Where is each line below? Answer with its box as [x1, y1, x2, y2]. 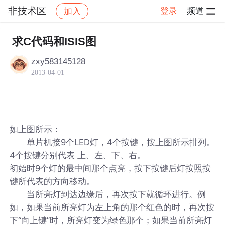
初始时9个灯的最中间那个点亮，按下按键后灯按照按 [10, 163, 211, 173]
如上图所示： [10, 124, 61, 134]
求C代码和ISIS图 [12, 35, 96, 48]
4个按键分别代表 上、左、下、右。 [10, 150, 146, 160]
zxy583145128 [31, 56, 86, 66]
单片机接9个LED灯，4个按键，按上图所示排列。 [10, 137, 215, 147]
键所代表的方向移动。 [10, 176, 95, 186]
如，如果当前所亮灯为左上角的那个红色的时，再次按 [10, 202, 215, 212]
